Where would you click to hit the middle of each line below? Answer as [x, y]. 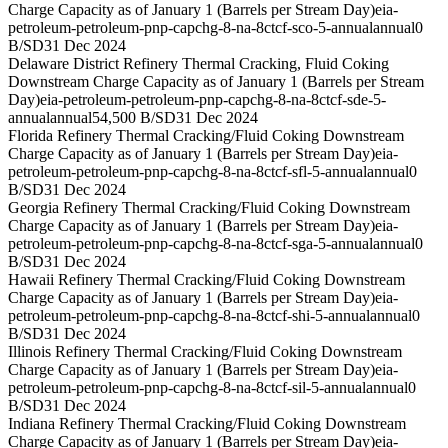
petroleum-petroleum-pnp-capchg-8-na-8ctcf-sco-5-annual [190, 28]
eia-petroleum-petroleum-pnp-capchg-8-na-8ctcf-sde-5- [213, 100]
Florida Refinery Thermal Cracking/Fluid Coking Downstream [206, 136]
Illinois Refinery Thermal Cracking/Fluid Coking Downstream [205, 352]
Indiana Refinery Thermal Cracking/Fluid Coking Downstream [207, 424]
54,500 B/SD [134, 118]
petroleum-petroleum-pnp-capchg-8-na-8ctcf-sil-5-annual [187, 388]
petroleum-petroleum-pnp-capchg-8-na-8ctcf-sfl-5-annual [187, 172]
